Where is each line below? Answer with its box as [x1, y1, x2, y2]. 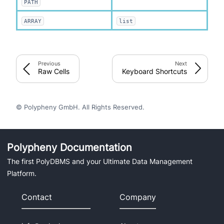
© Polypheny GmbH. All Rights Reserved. [16, 103, 144, 111]
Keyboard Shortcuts [121, 67, 187, 76]
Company [119, 192, 156, 202]
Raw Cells [37, 67, 69, 76]
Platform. [7, 169, 37, 178]
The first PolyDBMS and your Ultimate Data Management [7, 157, 193, 166]
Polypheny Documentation [7, 141, 132, 154]
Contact [21, 192, 52, 202]
